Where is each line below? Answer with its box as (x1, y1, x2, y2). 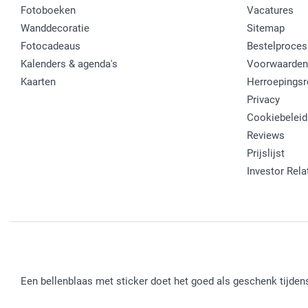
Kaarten (21, 76, 56, 89)
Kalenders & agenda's (21, 58, 118, 71)
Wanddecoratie (21, 22, 89, 35)
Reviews (246, 129, 285, 142)
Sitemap (246, 22, 285, 35)
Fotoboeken (21, 4, 76, 17)
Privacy (246, 93, 280, 107)
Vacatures (246, 4, 294, 17)
